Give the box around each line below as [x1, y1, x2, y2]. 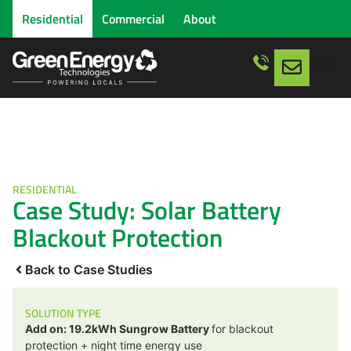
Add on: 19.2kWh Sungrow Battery [25, 321, 212, 335]
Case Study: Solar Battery [13, 190, 281, 229]
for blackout [212, 321, 273, 335]
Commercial [102, 9, 165, 28]
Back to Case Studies [25, 261, 153, 277]
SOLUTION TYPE [25, 304, 101, 321]
